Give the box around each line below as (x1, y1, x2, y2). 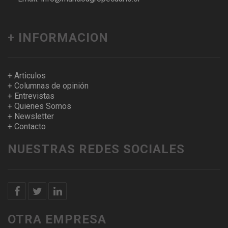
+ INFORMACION (8, 30, 108, 45)
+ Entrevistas (8, 91, 54, 101)
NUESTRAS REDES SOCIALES (8, 141, 185, 156)
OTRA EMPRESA (8, 212, 106, 226)
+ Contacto (8, 121, 46, 131)
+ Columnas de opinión (8, 80, 89, 91)
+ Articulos (8, 70, 46, 80)
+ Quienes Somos (8, 101, 71, 111)
